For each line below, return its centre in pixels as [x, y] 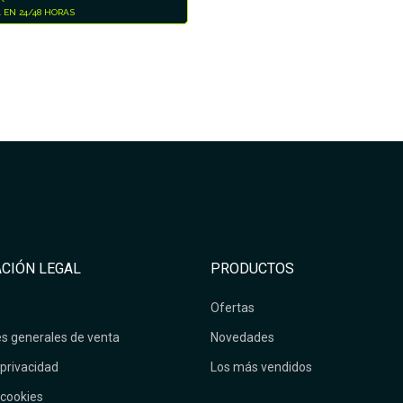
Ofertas [232, 307]
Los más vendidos [261, 367]
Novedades [242, 337]
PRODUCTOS [252, 268]
